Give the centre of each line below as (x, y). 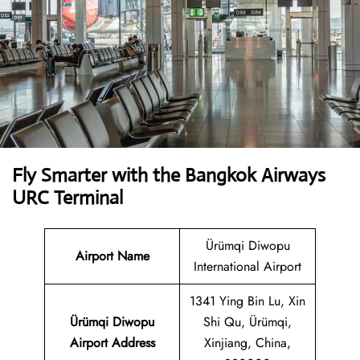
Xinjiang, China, (247, 343)
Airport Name (112, 256)
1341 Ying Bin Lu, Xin (247, 301)
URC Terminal (67, 198)
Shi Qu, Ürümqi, (247, 322)
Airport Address (112, 343)
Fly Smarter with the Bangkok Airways (169, 176)
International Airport (247, 267)
